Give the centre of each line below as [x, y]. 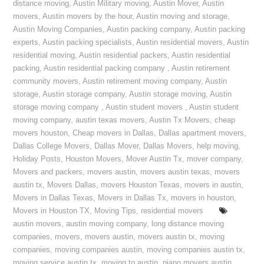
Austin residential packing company [106, 68]
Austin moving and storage [182, 16]
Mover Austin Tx [154, 159]
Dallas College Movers [52, 146]
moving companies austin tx [195, 250]
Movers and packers [48, 172]
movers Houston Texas [141, 185]
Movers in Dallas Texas [53, 198]
